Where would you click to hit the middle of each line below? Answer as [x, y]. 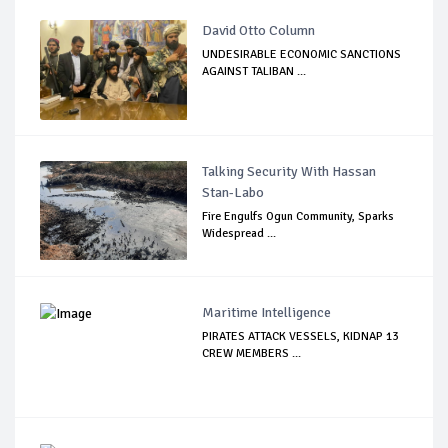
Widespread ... [239, 233]
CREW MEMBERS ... [252, 353]
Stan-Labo [233, 192]
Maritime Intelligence [267, 312]
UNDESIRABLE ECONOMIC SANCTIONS [302, 54]
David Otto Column [259, 30]
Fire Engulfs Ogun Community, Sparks [298, 216]
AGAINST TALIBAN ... [254, 71]
